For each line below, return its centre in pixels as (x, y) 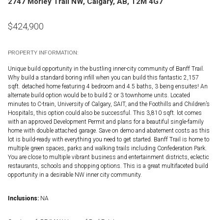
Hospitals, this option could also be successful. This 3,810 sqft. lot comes (105, 113)
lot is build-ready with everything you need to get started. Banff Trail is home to (109, 139)
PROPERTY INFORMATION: (43, 52)
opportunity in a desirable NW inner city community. (75, 175)
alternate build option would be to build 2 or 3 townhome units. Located (99, 95)
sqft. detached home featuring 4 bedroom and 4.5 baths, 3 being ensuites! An (108, 86)
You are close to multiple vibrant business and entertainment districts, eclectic (109, 157)
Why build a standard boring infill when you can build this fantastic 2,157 (103, 77)
